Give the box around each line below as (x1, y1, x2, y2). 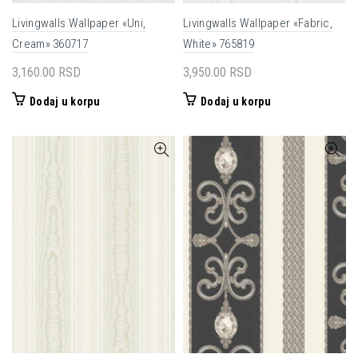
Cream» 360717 (12, 37, 88, 51)
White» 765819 (183, 37, 254, 51)
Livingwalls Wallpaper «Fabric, (183, 16, 333, 30)
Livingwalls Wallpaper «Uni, (12, 16, 146, 30)
